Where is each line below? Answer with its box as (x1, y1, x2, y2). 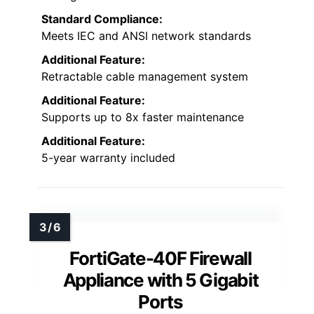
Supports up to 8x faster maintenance (41, 109, 244, 124)
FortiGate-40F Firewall (69, 247, 252, 269)
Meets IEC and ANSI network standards (41, 28, 251, 43)
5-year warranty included (41, 150, 175, 165)
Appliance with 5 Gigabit (62, 268, 259, 291)
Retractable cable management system (41, 69, 248, 83)
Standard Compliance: (41, 11, 163, 26)
